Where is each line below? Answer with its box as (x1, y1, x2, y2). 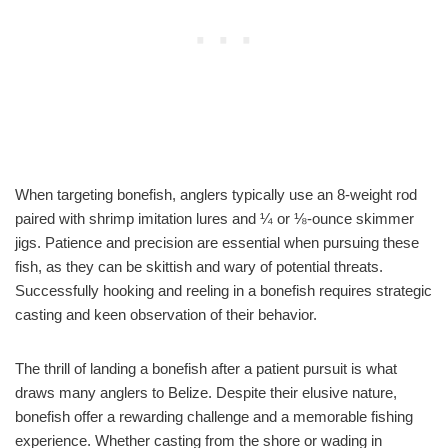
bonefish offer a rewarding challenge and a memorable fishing (15, 407, 413, 425)
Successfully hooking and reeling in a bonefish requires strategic (15, 281, 432, 299)
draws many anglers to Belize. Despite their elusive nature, (15, 383, 397, 401)
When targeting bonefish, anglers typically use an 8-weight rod (15, 185, 417, 203)
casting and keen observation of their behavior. (15, 305, 317, 323)
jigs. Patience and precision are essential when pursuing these (15, 233, 419, 251)
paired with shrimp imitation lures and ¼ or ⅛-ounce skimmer (15, 209, 414, 227)
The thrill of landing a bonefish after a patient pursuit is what (15, 359, 397, 377)
